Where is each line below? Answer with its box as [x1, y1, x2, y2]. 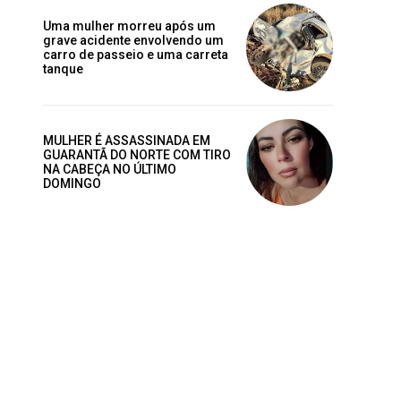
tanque [43, 61, 83, 76]
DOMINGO [43, 176, 101, 192]
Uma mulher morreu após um [43, 18, 216, 33]
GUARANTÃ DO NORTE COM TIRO [43, 148, 231, 163]
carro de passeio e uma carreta [43, 47, 228, 62]
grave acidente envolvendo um [43, 32, 224, 47]
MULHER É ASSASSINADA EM [43, 133, 210, 149]
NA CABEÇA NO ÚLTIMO [43, 162, 176, 177]
